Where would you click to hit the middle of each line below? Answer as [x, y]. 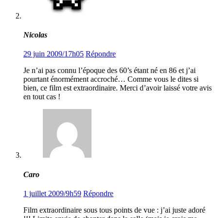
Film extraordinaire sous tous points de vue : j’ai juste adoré [114, 210]
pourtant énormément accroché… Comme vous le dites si [111, 79]
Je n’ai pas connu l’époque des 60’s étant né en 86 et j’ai [109, 71]
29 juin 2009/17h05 [54, 54]
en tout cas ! [42, 97]
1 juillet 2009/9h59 [52, 193]
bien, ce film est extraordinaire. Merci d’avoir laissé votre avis [118, 88]
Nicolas [35, 35]
